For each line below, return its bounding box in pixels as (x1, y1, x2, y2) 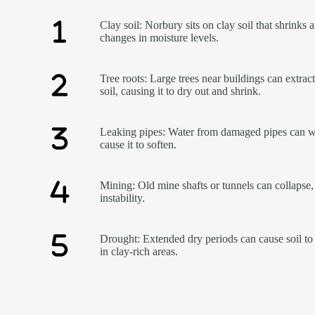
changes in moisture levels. (100, 32, 219, 44)
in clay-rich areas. (100, 245, 179, 258)
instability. (100, 192, 146, 205)
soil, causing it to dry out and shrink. (100, 85, 262, 98)
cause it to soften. (100, 139, 177, 151)
